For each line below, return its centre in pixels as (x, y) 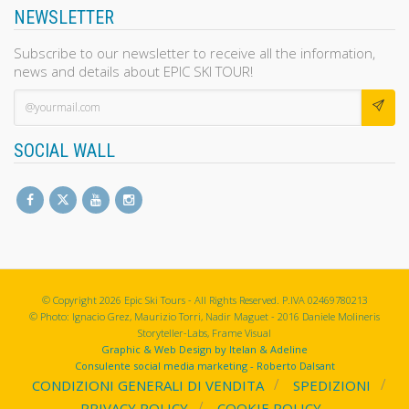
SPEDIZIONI (331, 385)
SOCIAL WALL (64, 150)
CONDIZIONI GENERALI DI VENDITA (147, 385)
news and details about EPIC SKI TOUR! (133, 71)
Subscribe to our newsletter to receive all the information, (194, 52)
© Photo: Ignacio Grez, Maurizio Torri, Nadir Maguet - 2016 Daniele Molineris (204, 316)
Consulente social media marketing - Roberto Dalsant (204, 365)
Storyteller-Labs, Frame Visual (204, 332)
